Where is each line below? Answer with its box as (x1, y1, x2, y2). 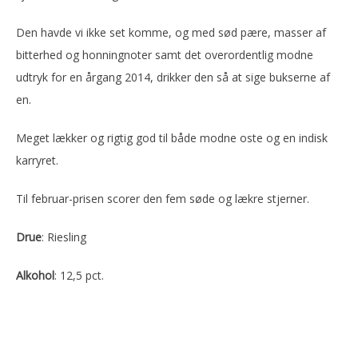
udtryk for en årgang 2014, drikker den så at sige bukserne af (16, 69, 330, 85)
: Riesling (42, 229, 86, 245)
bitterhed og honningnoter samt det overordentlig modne (16, 46, 313, 62)
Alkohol (16, 267, 54, 283)
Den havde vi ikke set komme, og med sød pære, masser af (16, 24, 326, 40)
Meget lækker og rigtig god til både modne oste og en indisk (16, 129, 328, 145)
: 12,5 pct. (54, 267, 104, 283)
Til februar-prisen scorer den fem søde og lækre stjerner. (16, 190, 309, 206)
